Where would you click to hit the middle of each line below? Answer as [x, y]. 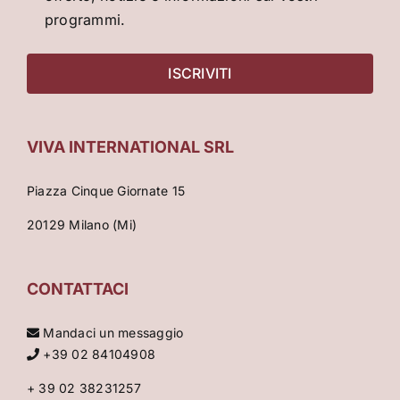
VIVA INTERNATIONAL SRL [130, 147]
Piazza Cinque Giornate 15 [106, 191]
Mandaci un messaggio [112, 333]
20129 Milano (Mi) [82, 225]
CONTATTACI [78, 289]
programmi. [85, 20]
